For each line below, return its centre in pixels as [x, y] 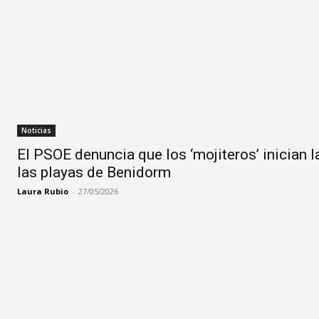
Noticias [36, 131]
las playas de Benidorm [94, 173]
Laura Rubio [43, 192]
